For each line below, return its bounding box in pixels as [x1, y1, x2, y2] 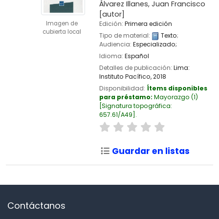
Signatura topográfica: [101, 102, 172, 110]
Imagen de [45, 19, 78, 27]
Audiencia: [99, 40, 133, 48]
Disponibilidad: [99, 84, 147, 93]
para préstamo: [99, 93, 154, 102]
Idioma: [99, 52, 125, 61]
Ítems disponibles [146, 84, 207, 93]
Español [124, 52, 149, 61]
